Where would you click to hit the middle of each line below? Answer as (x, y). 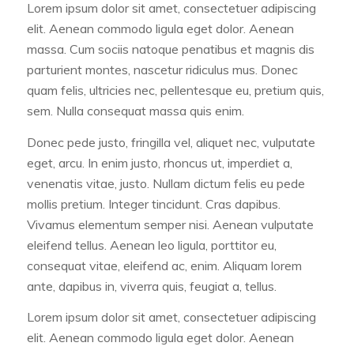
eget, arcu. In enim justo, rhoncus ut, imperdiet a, (159, 162)
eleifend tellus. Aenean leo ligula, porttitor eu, (151, 245)
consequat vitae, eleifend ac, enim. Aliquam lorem (164, 265)
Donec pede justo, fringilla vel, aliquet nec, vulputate (171, 142)
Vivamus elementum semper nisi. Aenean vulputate (170, 224)
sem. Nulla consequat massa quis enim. (135, 110)
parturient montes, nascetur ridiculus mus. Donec (162, 69)
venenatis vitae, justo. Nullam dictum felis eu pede (166, 183)
